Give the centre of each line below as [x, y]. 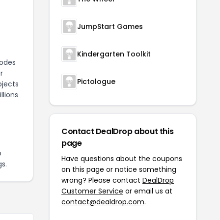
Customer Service [92, 191]
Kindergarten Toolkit [114, 54]
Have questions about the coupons [122, 159]
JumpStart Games [110, 27]
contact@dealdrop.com [103, 202]
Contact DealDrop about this [118, 131]
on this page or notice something [119, 169]
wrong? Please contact [102, 180]
